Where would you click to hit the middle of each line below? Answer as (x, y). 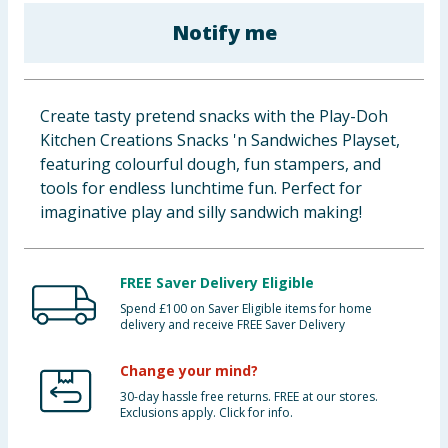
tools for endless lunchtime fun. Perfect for (201, 188)
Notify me (224, 32)
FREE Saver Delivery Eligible (217, 282)
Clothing (43, 74)
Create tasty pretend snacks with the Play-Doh (214, 116)
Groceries (46, 123)
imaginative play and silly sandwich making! (201, 212)
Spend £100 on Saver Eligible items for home (246, 308)
